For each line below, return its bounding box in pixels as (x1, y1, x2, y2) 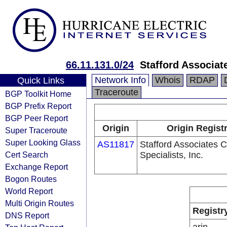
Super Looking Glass (5, 138, 81, 147)
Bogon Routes (5, 174, 57, 183)
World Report (5, 186, 53, 196)
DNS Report (5, 211, 49, 220)
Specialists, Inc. (140, 150, 203, 160)
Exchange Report (5, 162, 68, 171)
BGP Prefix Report (5, 101, 71, 110)
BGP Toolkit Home (5, 89, 71, 98)
